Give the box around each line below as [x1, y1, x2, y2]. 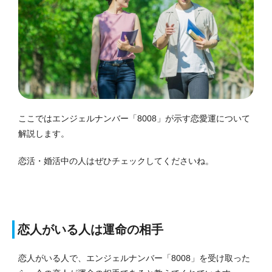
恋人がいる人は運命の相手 [18, 222, 163, 236]
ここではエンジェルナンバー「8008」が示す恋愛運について [18, 113, 250, 123]
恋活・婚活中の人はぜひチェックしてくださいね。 [18, 155, 214, 166]
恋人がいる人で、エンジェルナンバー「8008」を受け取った [18, 253, 250, 263]
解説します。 [18, 128, 69, 138]
